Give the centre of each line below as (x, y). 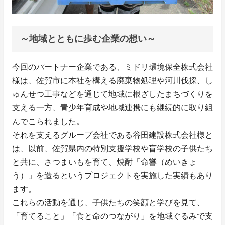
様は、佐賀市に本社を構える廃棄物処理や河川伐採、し (113, 81)
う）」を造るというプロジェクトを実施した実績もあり (113, 176)
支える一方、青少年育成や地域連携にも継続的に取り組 (113, 108)
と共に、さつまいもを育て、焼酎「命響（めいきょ (104, 162)
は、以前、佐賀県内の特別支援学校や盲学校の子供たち (113, 149)
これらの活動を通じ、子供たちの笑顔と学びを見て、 (108, 203)
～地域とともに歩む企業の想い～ (88, 39)
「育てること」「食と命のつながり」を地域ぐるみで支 (113, 216)
